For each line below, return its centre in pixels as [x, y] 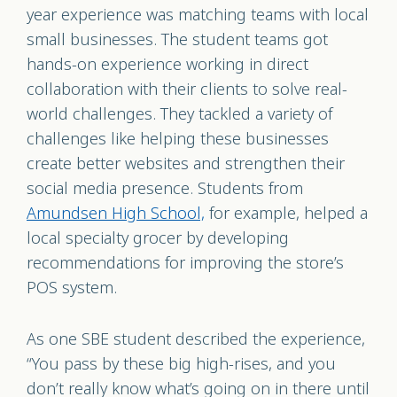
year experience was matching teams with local [198, 15]
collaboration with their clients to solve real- [187, 90]
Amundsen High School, [116, 214]
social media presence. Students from [165, 189]
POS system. [74, 288]
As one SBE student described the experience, [196, 339]
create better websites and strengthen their [186, 164]
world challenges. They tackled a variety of [179, 114]
